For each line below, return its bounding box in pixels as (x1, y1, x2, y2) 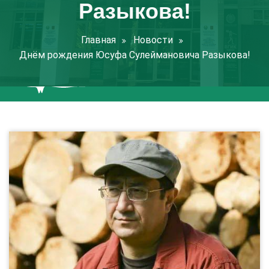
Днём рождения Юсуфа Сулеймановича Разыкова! (19, 49, 250, 61)
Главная (81, 34, 116, 46)
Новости (133, 34, 173, 46)
